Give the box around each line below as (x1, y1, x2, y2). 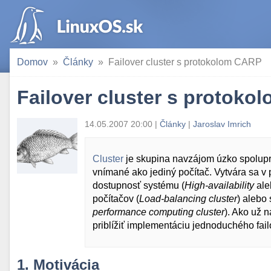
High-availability (184, 180, 254, 191)
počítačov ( (93, 194, 139, 204)
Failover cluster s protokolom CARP (108, 57, 262, 67)
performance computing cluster (93, 207, 224, 217)
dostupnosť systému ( (93, 180, 184, 191)
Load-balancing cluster (139, 194, 237, 204)
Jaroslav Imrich (193, 119, 251, 129)
